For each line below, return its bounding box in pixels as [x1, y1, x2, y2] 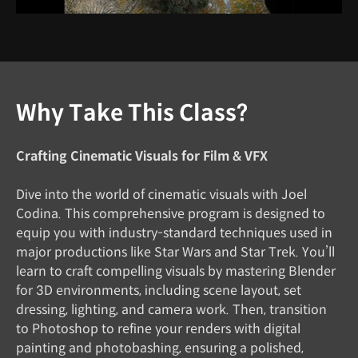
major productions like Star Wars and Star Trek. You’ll [16, 244, 335, 261]
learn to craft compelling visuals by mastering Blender [16, 263, 336, 280]
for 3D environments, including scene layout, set [16, 282, 301, 300]
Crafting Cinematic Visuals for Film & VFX [16, 148, 268, 165]
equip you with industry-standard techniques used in [16, 225, 332, 242]
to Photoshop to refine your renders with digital [16, 320, 300, 338]
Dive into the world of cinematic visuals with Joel [16, 186, 307, 204]
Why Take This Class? [16, 99, 248, 128]
